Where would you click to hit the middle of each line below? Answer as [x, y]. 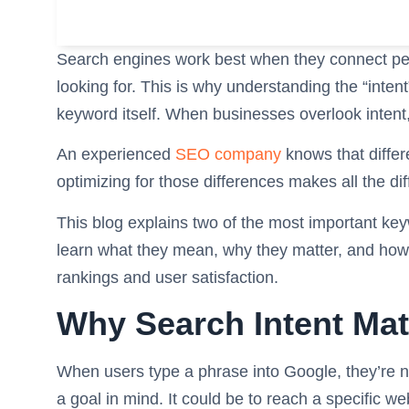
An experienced [116, 155]
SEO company [228, 155]
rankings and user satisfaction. [168, 277]
